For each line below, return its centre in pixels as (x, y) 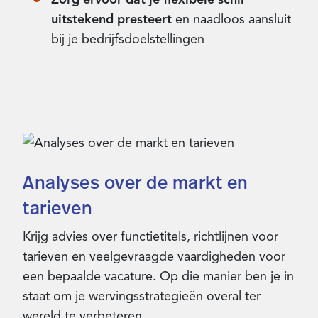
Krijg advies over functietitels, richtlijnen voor (150, 237)
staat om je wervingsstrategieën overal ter (142, 296)
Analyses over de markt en (136, 182)
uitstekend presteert (111, 20)
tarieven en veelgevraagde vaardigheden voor (154, 257)
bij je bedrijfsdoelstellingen (128, 39)
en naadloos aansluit (231, 20)
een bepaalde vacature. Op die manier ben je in (158, 276)
